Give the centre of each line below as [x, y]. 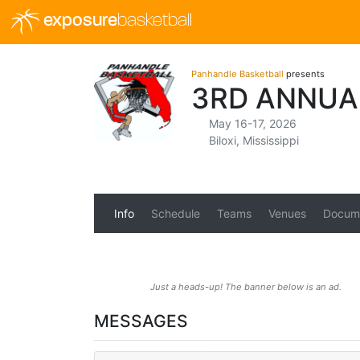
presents [304, 74]
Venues [287, 213]
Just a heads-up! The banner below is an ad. [246, 287]
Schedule [175, 213]
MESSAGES [141, 321]
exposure [78, 22]
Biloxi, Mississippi [254, 140]
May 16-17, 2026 [252, 123]
